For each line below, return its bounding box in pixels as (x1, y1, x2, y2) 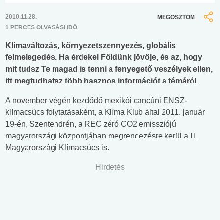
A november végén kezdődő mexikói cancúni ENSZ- (5, 96, 187, 105)
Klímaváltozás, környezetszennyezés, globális (5, 41, 176, 50)
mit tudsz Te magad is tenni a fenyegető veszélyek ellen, (5, 65, 213, 74)
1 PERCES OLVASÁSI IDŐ (5, 24, 77, 31)
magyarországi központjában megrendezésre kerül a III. (5, 132, 198, 140)
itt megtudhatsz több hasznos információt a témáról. (5, 77, 198, 85)
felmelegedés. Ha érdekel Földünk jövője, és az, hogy (5, 53, 202, 62)
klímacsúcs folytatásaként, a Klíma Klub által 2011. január (5, 108, 205, 117)
